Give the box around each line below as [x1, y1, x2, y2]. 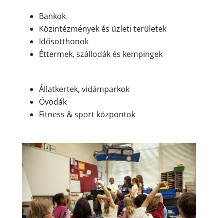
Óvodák [38, 96, 67, 108]
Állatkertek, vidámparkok [38, 84, 129, 95]
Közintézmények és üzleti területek [38, 23, 166, 35]
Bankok [38, 11, 66, 22]
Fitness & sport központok [38, 109, 135, 120]
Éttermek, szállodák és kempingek [38, 49, 163, 60]
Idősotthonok [38, 36, 89, 47]
